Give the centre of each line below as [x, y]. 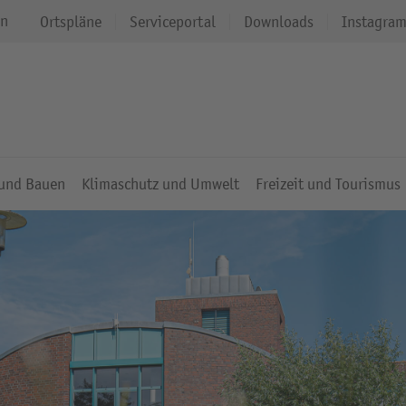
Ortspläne [71, 21]
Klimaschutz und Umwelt [160, 184]
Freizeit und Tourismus [328, 184]
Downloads [279, 21]
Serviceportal [173, 21]
